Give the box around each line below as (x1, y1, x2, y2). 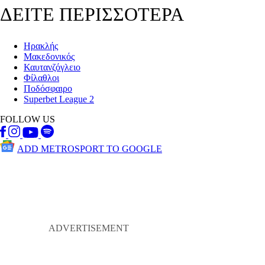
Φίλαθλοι (24, 73, 59, 83)
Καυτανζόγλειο (24, 62, 80, 73)
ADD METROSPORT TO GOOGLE (17, 144, 162, 154)
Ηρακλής (24, 41, 58, 51)
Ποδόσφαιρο (24, 83, 72, 94)
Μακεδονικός (24, 51, 75, 62)
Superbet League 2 (24, 94, 94, 105)
